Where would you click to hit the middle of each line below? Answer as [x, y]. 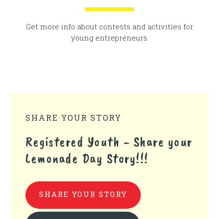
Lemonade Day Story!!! [87, 158]
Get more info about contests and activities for [109, 27]
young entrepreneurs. [109, 38]
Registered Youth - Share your [109, 142]
